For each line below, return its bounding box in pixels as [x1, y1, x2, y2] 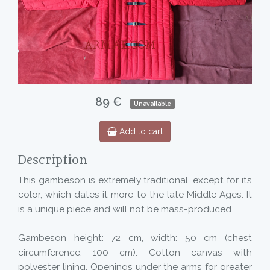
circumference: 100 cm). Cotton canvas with [18, 246, 252, 258]
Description [18, 153, 87, 167]
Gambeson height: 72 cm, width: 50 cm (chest [18, 232, 252, 243]
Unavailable [134, 99, 171, 107]
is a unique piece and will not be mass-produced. [18, 203, 233, 215]
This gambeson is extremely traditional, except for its [18, 174, 252, 186]
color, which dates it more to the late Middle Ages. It [18, 189, 252, 200]
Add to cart [117, 126, 163, 136]
